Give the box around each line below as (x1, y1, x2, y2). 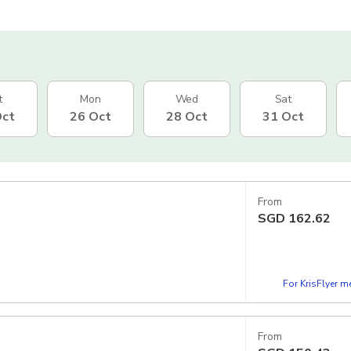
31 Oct (262, 107, 304, 125)
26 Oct (70, 107, 111, 125)
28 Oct (166, 107, 208, 125)
